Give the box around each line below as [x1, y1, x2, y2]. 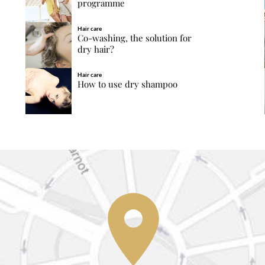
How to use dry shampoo [77, 78, 177, 91]
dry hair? [77, 43, 114, 56]
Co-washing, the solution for [77, 32, 192, 44]
